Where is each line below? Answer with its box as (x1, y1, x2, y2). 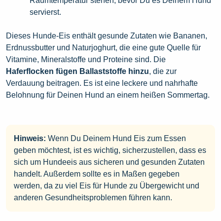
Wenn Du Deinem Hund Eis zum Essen (46, 134, 186, 143)
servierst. (30, 8, 61, 17)
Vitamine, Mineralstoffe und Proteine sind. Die (6, 55, 166, 64)
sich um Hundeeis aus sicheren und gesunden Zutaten (14, 158, 205, 167)
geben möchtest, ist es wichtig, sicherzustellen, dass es (14, 146, 206, 155)
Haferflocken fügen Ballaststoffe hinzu (6, 67, 149, 76)
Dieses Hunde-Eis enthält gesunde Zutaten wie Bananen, (6, 32, 207, 40)
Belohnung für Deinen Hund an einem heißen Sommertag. (6, 91, 210, 100)
